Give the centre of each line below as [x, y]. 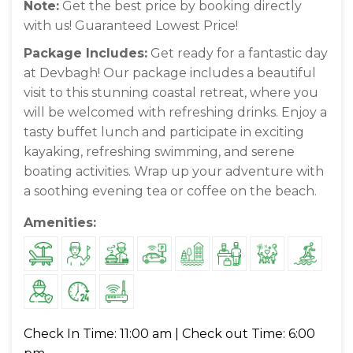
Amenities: [60, 223]
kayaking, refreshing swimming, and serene [159, 152]
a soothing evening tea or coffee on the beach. [170, 191]
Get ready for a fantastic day [238, 54]
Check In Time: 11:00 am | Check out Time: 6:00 [169, 334]
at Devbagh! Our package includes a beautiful [170, 73]
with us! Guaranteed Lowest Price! [131, 26]
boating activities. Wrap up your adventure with [174, 172]
